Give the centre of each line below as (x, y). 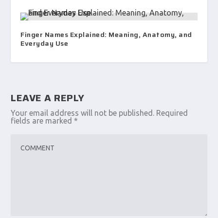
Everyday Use (45, 43)
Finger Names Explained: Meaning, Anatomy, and (106, 34)
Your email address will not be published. (83, 113)
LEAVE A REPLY (48, 98)
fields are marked (43, 120)
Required (172, 113)
